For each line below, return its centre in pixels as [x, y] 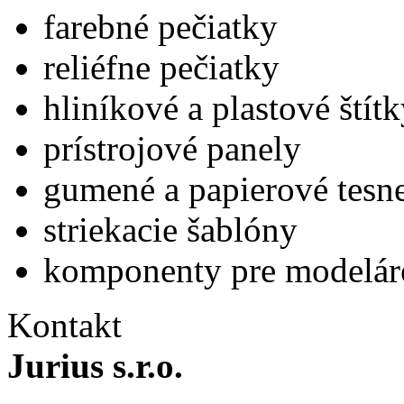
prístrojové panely [172, 149]
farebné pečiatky [161, 27]
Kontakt [64, 326]
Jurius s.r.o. [95, 366]
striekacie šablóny [170, 230]
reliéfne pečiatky [161, 68]
